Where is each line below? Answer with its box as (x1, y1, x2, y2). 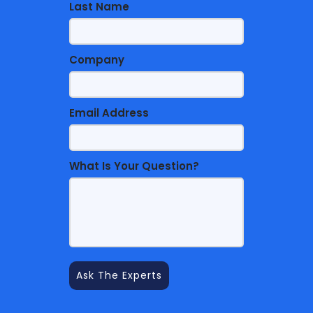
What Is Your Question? (69, 159, 199, 173)
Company (69, 52, 124, 67)
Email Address (69, 105, 149, 120)
